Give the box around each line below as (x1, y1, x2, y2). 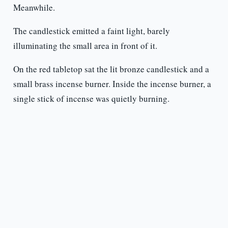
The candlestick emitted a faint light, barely (13, 25, 170, 37)
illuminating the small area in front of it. (13, 40, 157, 52)
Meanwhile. (13, 2, 55, 14)
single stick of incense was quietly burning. (13, 93, 169, 105)
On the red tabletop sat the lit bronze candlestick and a (13, 63, 209, 75)
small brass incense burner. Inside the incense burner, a (13, 78, 211, 90)
